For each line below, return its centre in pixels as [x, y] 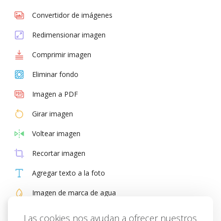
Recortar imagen [59, 153]
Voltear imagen [56, 133]
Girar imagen [53, 114]
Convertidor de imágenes [73, 15]
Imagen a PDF [55, 94]
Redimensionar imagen [69, 35]
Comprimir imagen [62, 55]
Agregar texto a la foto [69, 173]
